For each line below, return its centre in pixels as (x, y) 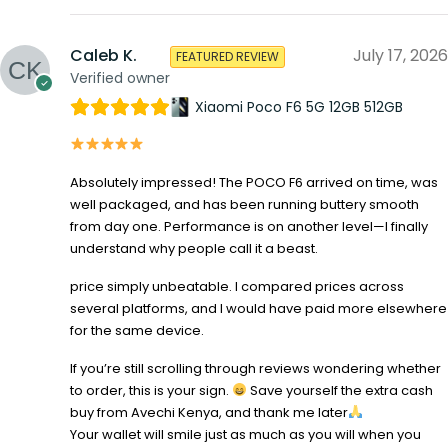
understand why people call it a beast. (194, 249)
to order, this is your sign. (151, 391)
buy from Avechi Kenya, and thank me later (209, 413)
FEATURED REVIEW (227, 57)
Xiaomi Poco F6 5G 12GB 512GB (299, 107)
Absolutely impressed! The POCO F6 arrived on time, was (254, 183)
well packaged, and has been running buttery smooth (244, 205)
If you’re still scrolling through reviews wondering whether (255, 369)
